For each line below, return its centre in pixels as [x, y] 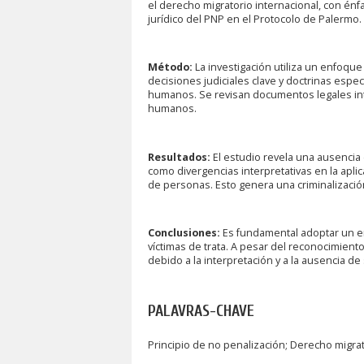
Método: [170, 67]
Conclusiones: [184, 232]
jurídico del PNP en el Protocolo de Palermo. [255, 19]
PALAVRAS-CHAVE [201, 312]
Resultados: [179, 157]
